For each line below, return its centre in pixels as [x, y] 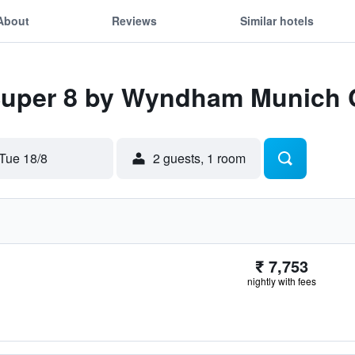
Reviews [135, 20]
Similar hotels [277, 20]
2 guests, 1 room [199, 158]
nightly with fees [282, 281]
